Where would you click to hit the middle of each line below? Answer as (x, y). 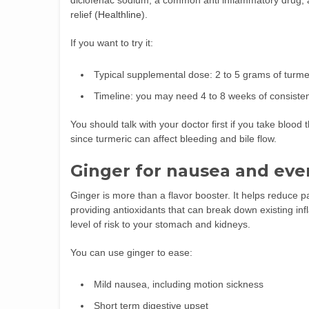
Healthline (120, 14)
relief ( (84, 14)
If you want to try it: (112, 43)
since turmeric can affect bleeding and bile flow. (173, 139)
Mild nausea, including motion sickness (179, 284)
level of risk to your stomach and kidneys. (160, 224)
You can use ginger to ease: (131, 252)
